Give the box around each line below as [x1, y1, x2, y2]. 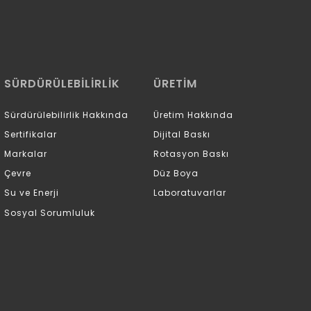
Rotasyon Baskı [153, 147, 229, 160]
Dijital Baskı [153, 128, 210, 140]
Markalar [4, 147, 47, 160]
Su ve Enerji [4, 187, 59, 199]
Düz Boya [153, 167, 199, 180]
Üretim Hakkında [153, 108, 233, 121]
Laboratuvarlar [153, 187, 226, 199]
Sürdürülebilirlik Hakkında [4, 108, 128, 121]
